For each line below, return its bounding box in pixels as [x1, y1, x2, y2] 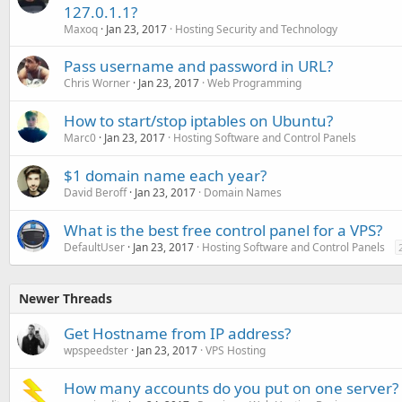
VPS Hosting [205, 342, 266, 358]
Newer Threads [19, 289, 112, 307]
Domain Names [204, 184, 282, 200]
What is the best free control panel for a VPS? [64, 219, 382, 240]
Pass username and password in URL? [64, 55, 333, 76]
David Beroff [64, 184, 127, 200]
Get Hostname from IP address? [64, 322, 291, 344]
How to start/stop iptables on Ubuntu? [64, 109, 333, 131]
